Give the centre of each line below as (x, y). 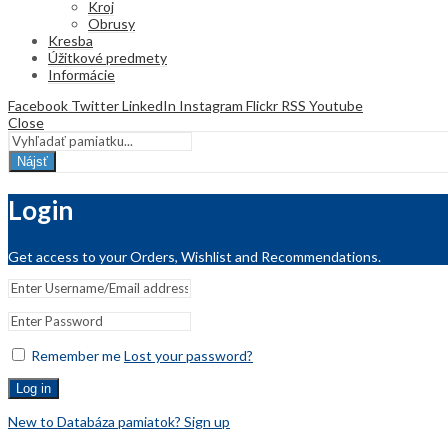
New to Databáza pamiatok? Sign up (119, 421)
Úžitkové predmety (107, 57)
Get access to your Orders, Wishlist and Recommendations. (194, 256)
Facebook (38, 105)
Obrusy (111, 23)
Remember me (76, 355)
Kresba (70, 40)
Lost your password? (188, 355)
